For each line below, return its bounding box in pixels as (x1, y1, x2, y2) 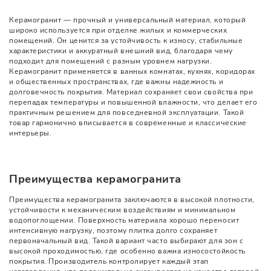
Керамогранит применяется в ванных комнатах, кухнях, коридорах (9, 66, 255, 76)
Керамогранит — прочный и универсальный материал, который (9, 15, 246, 25)
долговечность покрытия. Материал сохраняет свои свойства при (9, 87, 253, 97)
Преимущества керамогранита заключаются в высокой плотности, (9, 195, 255, 205)
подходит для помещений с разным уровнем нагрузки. (9, 56, 212, 66)
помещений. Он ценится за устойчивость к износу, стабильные (9, 35, 243, 45)
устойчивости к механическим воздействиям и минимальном (9, 205, 236, 215)
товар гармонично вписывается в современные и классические (9, 117, 247, 128)
